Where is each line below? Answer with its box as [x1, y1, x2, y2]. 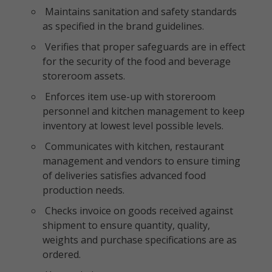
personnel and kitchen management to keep [42, 104, 245, 118]
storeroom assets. [42, 69, 125, 83]
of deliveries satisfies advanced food [42, 169, 206, 182]
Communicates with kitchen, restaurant [42, 140, 224, 153]
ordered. [42, 248, 81, 261]
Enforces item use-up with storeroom [42, 90, 216, 103]
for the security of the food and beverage [42, 55, 231, 68]
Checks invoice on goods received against [42, 204, 233, 217]
